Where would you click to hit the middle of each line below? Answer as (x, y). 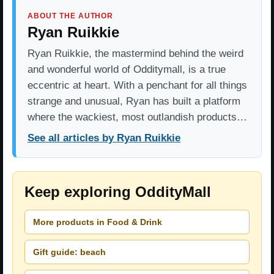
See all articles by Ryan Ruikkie (104, 138)
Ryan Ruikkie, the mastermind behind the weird (135, 54)
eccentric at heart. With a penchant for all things (137, 86)
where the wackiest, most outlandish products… (137, 117)
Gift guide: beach (69, 252)
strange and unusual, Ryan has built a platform (134, 102)
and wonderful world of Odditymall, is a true (127, 70)
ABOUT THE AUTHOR (71, 16)
